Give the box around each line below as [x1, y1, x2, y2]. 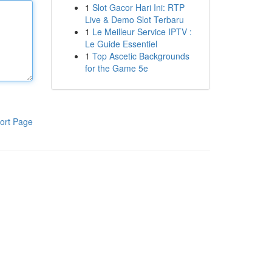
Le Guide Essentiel [84, 38, 157, 50]
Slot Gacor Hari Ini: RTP [92, 1, 185, 13]
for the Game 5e [84, 62, 148, 74]
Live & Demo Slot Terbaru [84, 13, 184, 25]
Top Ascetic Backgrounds [92, 50, 189, 62]
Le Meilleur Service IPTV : [92, 25, 192, 38]
